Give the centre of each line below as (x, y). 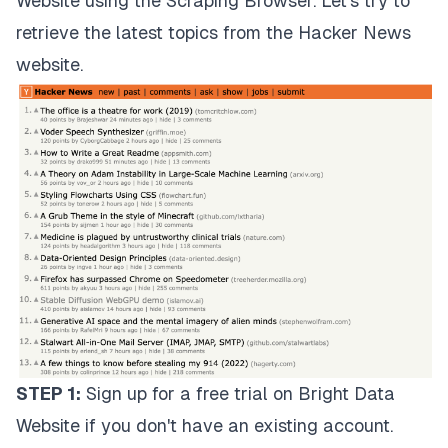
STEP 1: (48, 393)
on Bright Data (331, 393)
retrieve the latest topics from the (157, 33)
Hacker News (354, 33)
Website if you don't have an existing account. (204, 425)
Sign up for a (138, 393)
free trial (232, 393)
